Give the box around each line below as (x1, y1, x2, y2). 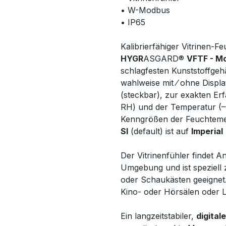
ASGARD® (143, 53, 187, 64)
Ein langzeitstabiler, (121, 211, 196, 221)
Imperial (191, 126, 223, 136)
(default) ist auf (128, 126, 191, 136)
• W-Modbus (121, 5, 170, 15)
